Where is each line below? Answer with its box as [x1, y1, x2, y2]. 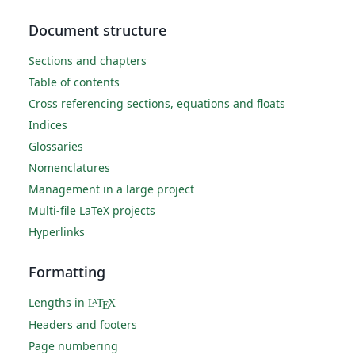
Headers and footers [29, 317, 137, 333]
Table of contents [29, 74, 120, 90]
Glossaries [29, 139, 83, 155]
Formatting [29, 262, 105, 282]
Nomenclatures [29, 160, 110, 176]
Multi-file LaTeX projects [29, 203, 155, 219]
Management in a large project [29, 181, 194, 197]
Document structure [29, 21, 166, 40]
